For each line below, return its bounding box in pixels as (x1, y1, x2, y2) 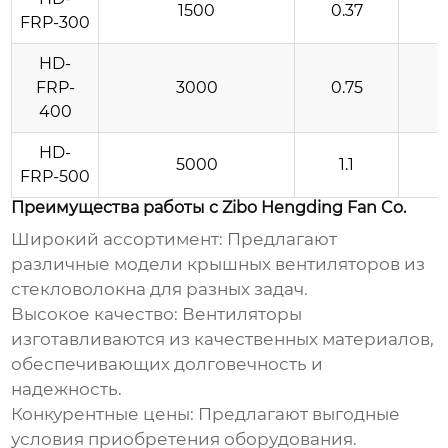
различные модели (11, 254, 188, 275)
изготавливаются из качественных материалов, (11, 329, 435, 350)
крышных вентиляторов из (187, 254, 426, 275)
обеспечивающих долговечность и (11, 354, 324, 375)
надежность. (11, 379, 123, 400)
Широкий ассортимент (11, 229, 220, 250)
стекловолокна (11, 279, 147, 300)
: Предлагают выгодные (190, 404, 401, 425)
